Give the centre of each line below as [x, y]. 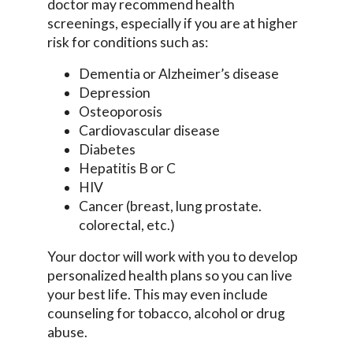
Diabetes [107, 149]
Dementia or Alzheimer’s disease [179, 74]
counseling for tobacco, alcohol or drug [166, 313]
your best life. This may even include [158, 294]
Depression [115, 93]
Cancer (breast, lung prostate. [170, 206]
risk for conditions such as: [128, 42]
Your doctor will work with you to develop [173, 256]
